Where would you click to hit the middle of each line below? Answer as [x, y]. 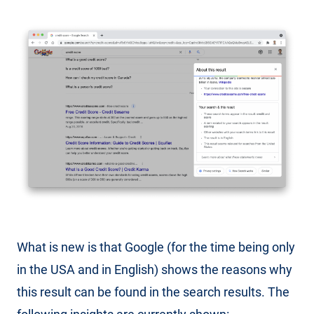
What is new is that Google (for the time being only [156, 247]
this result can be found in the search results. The [153, 292]
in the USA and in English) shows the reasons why [155, 270]
